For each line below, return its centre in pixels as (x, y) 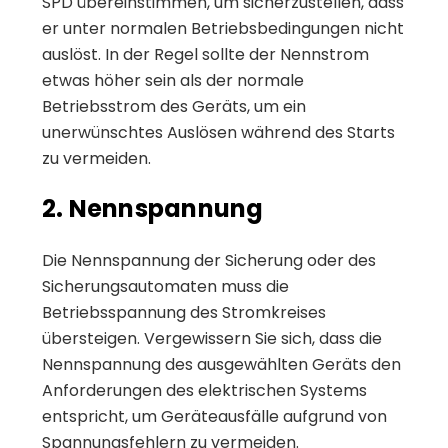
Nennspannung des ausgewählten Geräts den (221, 364)
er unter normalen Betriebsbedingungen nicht (223, 28)
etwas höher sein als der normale (173, 80)
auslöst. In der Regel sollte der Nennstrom (205, 54)
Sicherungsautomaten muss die (165, 286)
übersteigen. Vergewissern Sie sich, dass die (212, 338)
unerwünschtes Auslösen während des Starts (218, 132)
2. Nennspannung (153, 208)
